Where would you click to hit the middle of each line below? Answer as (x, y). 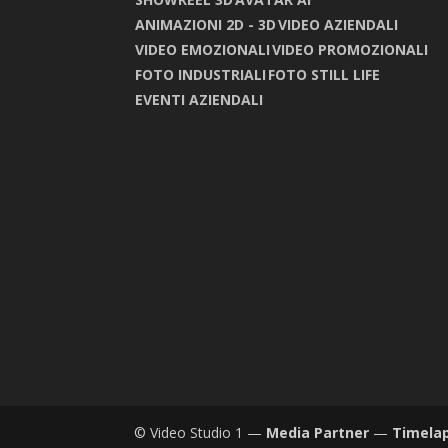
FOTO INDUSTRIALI (201, 74)
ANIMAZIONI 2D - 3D (206, 24)
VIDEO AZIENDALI (338, 24)
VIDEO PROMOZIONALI (350, 49)
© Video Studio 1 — (200, 432)
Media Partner (318, 432)
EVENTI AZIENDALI (199, 99)
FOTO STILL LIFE (324, 74)
